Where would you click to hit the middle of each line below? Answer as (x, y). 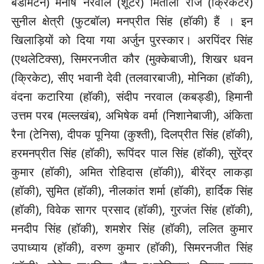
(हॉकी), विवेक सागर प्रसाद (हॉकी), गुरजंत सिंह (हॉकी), (132, 210)
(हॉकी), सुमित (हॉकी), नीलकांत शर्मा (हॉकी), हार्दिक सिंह (132, 191)
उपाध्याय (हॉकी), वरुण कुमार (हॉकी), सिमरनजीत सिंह (132, 247)
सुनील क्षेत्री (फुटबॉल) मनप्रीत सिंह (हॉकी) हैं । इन (132, 21)
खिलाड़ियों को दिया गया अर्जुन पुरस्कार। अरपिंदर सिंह (132, 40)
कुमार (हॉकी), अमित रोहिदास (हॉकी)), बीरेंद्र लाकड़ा (132, 172)
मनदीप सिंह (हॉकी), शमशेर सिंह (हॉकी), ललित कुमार (132, 229)
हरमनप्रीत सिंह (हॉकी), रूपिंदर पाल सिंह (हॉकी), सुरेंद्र (132, 153)
